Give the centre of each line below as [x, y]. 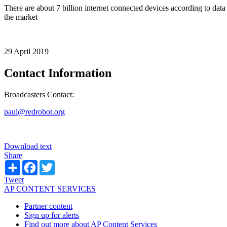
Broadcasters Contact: [39, 94]
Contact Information [58, 73]
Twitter [66, 164]
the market [21, 17]
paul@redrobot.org [34, 111]
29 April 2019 [26, 51]
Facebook [53, 164]
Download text [28, 146]
